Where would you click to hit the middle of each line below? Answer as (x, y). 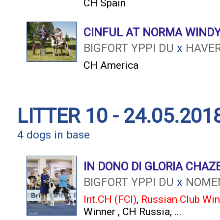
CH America (111, 65)
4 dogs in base (54, 135)
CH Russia (146, 211)
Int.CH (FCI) (110, 199)
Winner (101, 211)
